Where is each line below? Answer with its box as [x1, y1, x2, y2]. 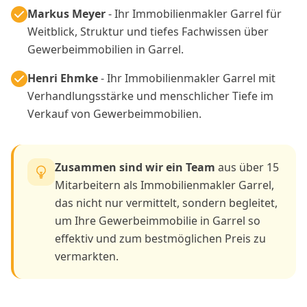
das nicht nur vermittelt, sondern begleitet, [55, 195, 278, 210]
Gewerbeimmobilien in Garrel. [27, 41, 184, 57]
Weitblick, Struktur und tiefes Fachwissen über [27, 23, 269, 39]
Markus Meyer [27, 5, 106, 21]
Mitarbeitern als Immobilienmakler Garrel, [55, 177, 274, 193]
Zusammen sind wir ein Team [55, 159, 215, 175]
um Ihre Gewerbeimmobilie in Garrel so [55, 212, 260, 228]
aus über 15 [215, 159, 279, 175]
